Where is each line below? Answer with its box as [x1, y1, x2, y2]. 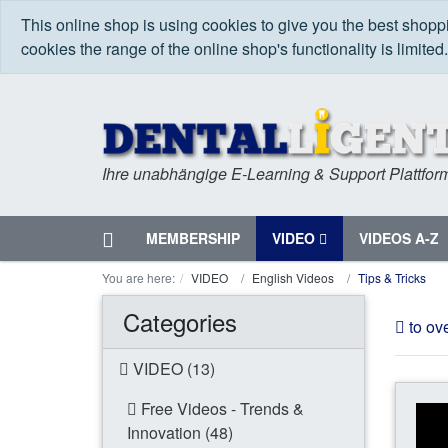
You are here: [102, 269, 175, 287]
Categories [123, 304, 237, 340]
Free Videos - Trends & [137, 397, 304, 421]
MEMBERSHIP [146, 228, 240, 249]
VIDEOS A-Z [359, 228, 439, 249]
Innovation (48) [127, 421, 233, 445]
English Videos [252, 269, 334, 287]
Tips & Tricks [358, 269, 426, 287]
